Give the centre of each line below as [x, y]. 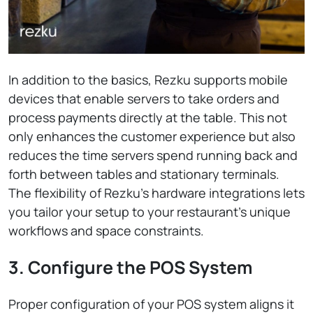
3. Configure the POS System [130, 267]
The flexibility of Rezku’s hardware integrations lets [156, 193]
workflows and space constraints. [106, 231]
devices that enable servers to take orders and [144, 99]
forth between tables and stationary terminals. [144, 174]
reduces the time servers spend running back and [153, 155]
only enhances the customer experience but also [152, 136]
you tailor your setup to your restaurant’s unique [150, 212]
